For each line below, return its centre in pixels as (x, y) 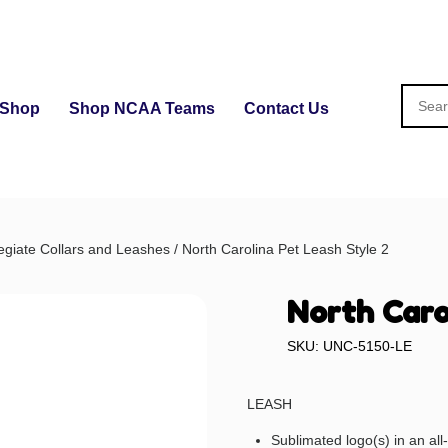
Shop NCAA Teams (141, 109)
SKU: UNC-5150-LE (350, 346)
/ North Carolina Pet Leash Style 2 (279, 249)
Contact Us (286, 109)
